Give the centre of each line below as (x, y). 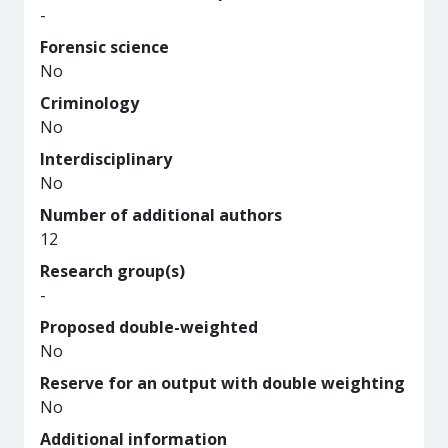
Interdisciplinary (106, 159)
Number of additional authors (161, 215)
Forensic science (104, 47)
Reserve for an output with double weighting (222, 383)
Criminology (89, 103)
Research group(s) (112, 271)
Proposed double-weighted (149, 327)
